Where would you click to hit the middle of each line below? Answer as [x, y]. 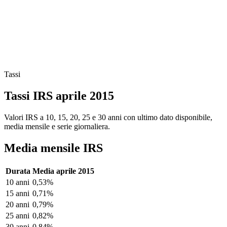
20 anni [17, 204]
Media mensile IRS [53, 148]
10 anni [17, 182]
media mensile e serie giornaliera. [57, 126]
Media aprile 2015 [63, 171]
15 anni [17, 193]
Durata [18, 171]
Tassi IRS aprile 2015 [59, 96]
